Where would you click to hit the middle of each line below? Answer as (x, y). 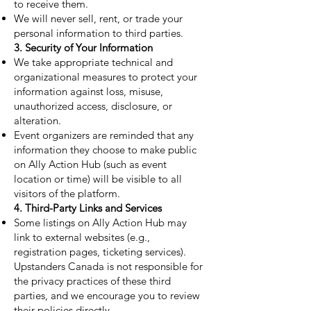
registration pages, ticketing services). (100, 252)
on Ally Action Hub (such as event (90, 164)
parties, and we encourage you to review (107, 295)
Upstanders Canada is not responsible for (108, 266)
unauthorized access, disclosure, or (93, 106)
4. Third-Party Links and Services (88, 208)
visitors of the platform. (67, 193)
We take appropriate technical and (93, 62)
